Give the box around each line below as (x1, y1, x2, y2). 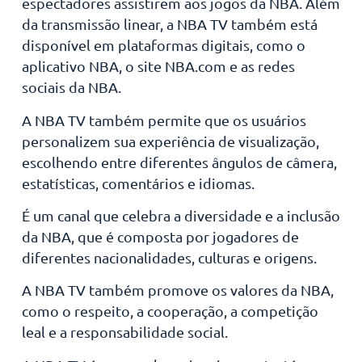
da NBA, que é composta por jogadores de (21, 227, 299, 245)
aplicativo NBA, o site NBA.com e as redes (21, 57, 295, 75)
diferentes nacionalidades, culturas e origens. (21, 248, 317, 266)
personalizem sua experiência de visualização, (21, 132, 319, 149)
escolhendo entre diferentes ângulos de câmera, (21, 153, 337, 170)
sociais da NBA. (21, 78, 121, 96)
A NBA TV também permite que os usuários (21, 111, 306, 128)
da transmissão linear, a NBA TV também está (21, 15, 318, 33)
